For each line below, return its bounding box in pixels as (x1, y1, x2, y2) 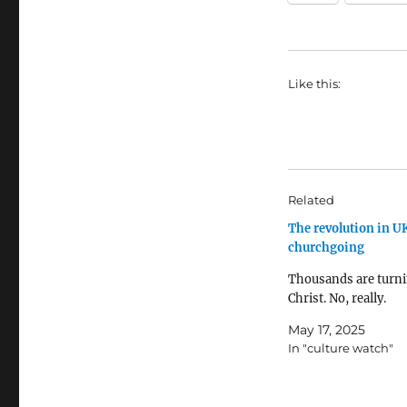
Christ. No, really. (287, 291, 386, 307)
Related (287, 193, 334, 208)
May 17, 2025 (287, 322, 365, 339)
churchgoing (287, 240, 364, 256)
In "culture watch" (287, 341, 393, 356)
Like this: (287, 76, 341, 92)
